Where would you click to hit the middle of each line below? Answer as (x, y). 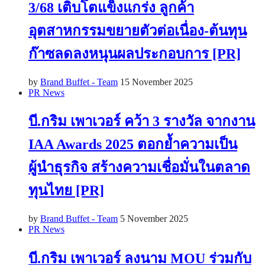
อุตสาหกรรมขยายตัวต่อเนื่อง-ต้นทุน (138, 30)
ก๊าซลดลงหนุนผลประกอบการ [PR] (135, 54)
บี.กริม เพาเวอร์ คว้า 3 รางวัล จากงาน (142, 122)
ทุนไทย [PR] (66, 191)
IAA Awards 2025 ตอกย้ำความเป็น (133, 145)
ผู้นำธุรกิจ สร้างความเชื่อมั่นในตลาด (139, 168)
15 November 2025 (156, 82)
